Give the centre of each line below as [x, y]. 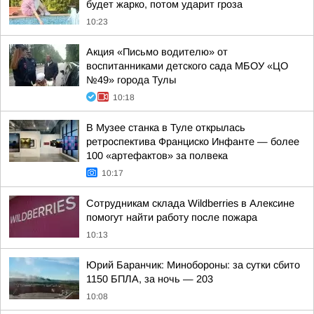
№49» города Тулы [131, 80]
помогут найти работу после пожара [172, 217]
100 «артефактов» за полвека [157, 156]
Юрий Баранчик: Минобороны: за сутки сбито [193, 265]
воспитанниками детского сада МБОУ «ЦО [187, 66]
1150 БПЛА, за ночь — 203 [150, 279]
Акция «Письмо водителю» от [157, 52]
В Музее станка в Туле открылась [166, 128]
